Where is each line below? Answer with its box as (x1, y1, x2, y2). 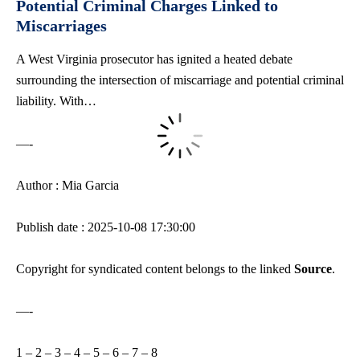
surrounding (16, 72, 77, 87)
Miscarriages (16, 16, 107, 35)
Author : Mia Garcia (16, 178, 119, 192)
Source (294, 261, 332, 276)
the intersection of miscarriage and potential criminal (77, 72, 344, 87)
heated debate (223, 51, 292, 66)
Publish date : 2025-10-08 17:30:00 (16, 219, 195, 234)
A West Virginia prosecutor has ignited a (16, 51, 223, 66)
